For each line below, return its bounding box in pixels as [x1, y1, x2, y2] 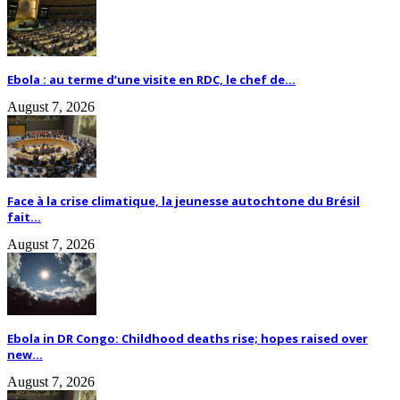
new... [7, 346, 43, 363]
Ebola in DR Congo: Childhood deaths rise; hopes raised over [7, 330, 368, 347]
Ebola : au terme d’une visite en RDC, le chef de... [7, 71, 296, 88]
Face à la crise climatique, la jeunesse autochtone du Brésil [7, 193, 360, 210]
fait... [7, 209, 41, 226]
